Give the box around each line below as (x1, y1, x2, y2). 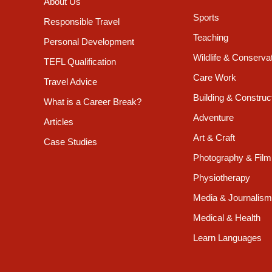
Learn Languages (193, 233, 262, 243)
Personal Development (44, 36, 134, 47)
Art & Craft (193, 132, 235, 143)
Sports (193, 12, 219, 23)
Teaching (193, 32, 228, 43)
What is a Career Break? (44, 97, 141, 107)
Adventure (193, 112, 234, 123)
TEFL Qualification (44, 56, 116, 67)
